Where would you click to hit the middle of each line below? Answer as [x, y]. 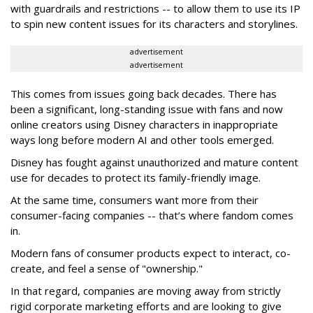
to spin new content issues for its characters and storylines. [154, 23]
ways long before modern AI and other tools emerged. [142, 139]
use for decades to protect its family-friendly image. [136, 177]
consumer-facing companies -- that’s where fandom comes [152, 215]
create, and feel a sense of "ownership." [107, 268]
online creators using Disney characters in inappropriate [144, 124]
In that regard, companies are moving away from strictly [146, 290]
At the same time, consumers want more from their [134, 199]
